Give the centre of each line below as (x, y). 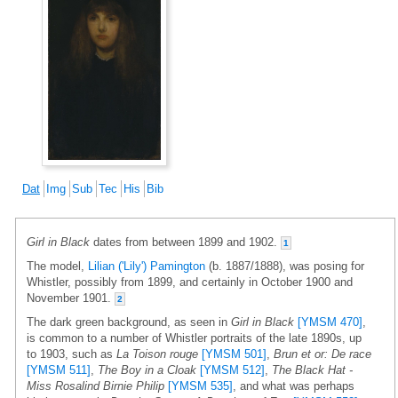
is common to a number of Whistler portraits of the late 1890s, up (194, 338)
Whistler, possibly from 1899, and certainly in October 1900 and (190, 282)
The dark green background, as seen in (129, 322)
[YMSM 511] (59, 370)
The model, (57, 266)
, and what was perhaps (294, 386)
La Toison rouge (157, 354)
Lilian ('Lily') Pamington (147, 266)
